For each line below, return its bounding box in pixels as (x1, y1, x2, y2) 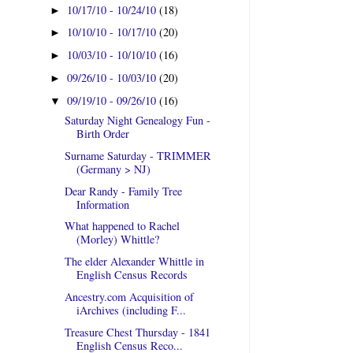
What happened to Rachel (64, 218, 180, 234)
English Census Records (76, 267, 188, 283)
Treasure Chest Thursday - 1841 (64, 324, 210, 340)
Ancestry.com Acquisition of (64, 288, 194, 304)
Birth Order (76, 125, 129, 141)
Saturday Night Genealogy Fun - (64, 112, 210, 128)
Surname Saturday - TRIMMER (64, 147, 211, 163)
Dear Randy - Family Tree (64, 183, 182, 199)
